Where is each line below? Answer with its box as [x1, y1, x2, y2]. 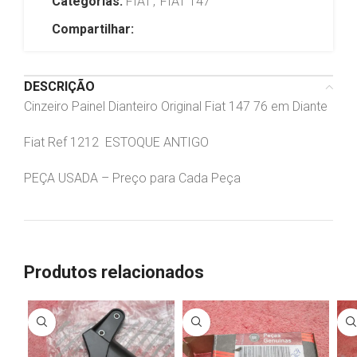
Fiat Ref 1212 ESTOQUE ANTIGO [24, 134, 209, 150]
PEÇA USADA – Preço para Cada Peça [24, 170, 244, 186]
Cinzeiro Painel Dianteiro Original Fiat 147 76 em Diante [24, 98, 328, 114]
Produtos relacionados [24, 261, 204, 282]
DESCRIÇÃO [24, 78, 95, 94]
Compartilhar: [52, 21, 134, 37]
